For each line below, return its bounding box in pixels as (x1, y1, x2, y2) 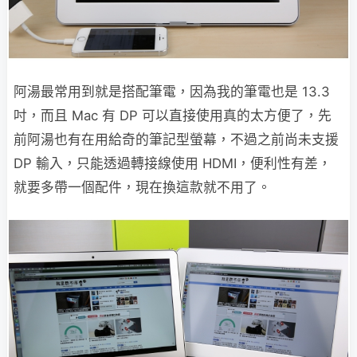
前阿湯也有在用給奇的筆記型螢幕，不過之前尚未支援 (14, 131, 339, 147)
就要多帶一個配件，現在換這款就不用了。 (14, 178, 271, 195)
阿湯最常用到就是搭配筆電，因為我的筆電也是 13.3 (14, 83, 330, 100)
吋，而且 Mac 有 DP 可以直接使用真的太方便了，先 (14, 107, 331, 124)
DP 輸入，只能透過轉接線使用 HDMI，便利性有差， (14, 155, 331, 171)
